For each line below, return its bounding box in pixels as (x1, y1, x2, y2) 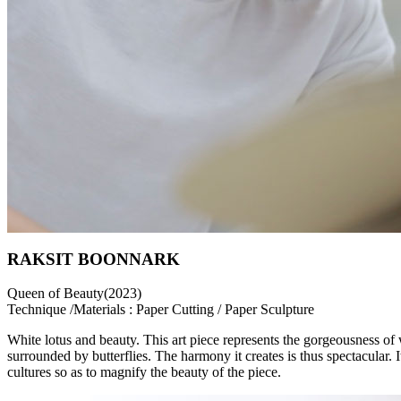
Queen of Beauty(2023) (7, 286, 141, 302)
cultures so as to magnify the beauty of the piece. (7, 364, 281, 380)
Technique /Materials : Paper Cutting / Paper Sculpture (7, 302, 314, 318)
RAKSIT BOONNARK (7, 249, 180, 269)
